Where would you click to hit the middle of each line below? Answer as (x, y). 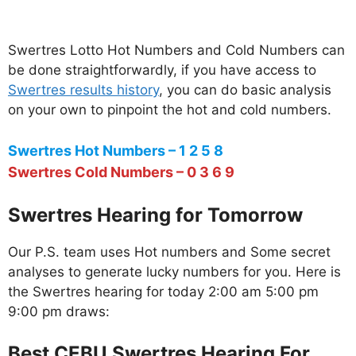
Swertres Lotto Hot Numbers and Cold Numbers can (176, 50)
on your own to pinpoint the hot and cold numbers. (170, 109)
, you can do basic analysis (245, 89)
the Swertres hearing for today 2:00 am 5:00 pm (163, 292)
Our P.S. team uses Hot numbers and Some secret (169, 252)
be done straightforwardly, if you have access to (162, 70)
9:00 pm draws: (59, 312)
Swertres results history (83, 89)
